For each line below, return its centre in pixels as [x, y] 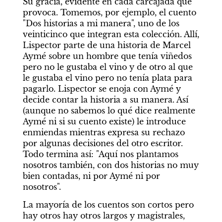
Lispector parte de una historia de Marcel [107, 45]
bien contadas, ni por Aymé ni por [91, 176]
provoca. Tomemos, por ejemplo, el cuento [109, 13]
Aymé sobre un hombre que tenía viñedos [107, 56]
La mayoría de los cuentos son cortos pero [108, 205]
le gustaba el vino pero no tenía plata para [107, 78]
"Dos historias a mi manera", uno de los [101, 24]
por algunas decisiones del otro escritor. [103, 143]
